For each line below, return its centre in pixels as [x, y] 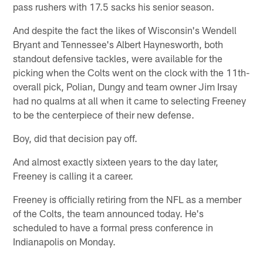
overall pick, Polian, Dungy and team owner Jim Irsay [125, 87]
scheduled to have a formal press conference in [113, 227]
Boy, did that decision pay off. [75, 138]
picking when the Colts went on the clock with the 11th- [131, 73]
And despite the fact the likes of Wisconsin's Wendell [125, 30]
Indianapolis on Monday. [65, 242]
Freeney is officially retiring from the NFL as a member [127, 199]
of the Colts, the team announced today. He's [109, 213]
